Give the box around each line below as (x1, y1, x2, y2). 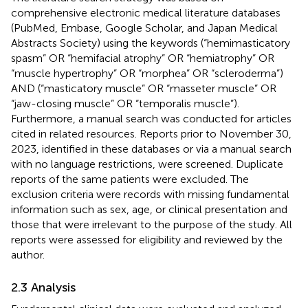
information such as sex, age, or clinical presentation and (11, 202, 287, 216)
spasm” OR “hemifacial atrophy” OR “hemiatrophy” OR (11, 51, 274, 65)
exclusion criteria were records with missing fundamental (11, 187, 289, 201)
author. (11, 247, 45, 261)
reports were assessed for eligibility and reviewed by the (11, 232, 283, 246)
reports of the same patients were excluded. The (11, 172, 249, 186)
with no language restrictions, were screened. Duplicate (11, 157, 283, 170)
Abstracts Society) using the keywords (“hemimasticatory (11, 36, 290, 49)
